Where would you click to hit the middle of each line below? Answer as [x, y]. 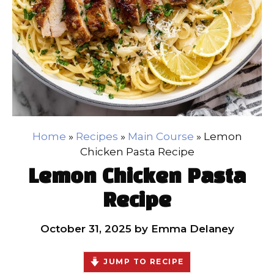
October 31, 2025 [86, 228]
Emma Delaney [192, 228]
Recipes [97, 136]
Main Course [161, 136]
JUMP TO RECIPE [144, 261]
